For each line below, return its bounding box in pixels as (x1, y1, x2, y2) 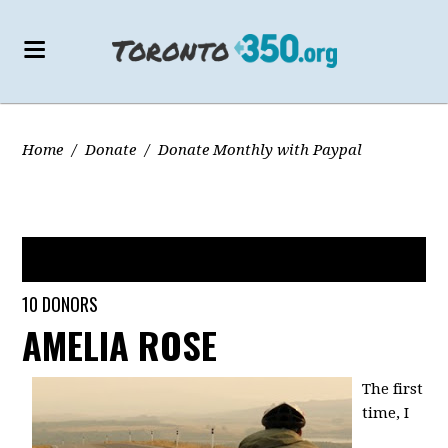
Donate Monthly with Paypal (158, 141, 363, 159)
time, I (362, 404, 410, 422)
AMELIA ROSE (22, 318, 218, 371)
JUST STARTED (182, 229, 310, 250)
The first (362, 380, 424, 398)
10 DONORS (22, 291, 99, 317)
